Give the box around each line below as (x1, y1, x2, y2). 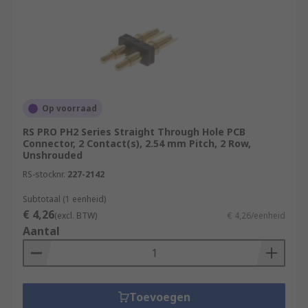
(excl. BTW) (54, 210, 97, 221)
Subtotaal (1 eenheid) (23, 193, 106, 205)
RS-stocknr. (23, 168, 65, 180)
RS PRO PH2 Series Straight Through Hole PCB (23, 125, 245, 138)
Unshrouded (23, 148, 82, 162)
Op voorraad (42, 102, 97, 114)
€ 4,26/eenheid (228, 210, 285, 221)
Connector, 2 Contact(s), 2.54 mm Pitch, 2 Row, (23, 137, 251, 150)
